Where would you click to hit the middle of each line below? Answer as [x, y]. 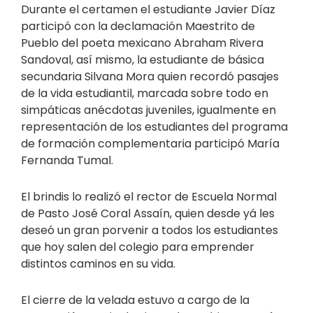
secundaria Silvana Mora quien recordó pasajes [150, 77]
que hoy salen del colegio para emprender [138, 247]
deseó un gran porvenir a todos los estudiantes [150, 231]
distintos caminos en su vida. [98, 264]
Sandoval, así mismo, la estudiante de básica [143, 60]
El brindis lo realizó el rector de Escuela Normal [149, 197]
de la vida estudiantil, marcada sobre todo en [145, 94]
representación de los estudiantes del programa [154, 127]
